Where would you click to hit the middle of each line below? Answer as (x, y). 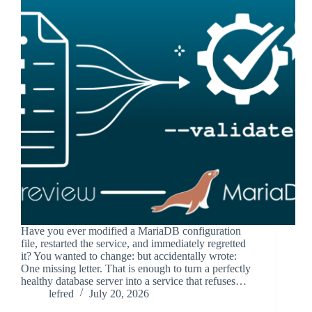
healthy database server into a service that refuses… (134, 281)
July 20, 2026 (119, 294)
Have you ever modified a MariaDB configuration (131, 231)
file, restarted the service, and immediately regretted (133, 244)
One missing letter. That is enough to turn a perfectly (136, 269)
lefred (61, 294)
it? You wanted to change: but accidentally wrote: (129, 256)
